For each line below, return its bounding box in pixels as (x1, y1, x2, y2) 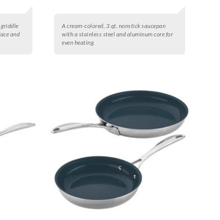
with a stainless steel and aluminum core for (62, 30, 173, 38)
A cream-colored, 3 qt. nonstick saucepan (62, 22, 166, 29)
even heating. (62, 38, 95, 46)
